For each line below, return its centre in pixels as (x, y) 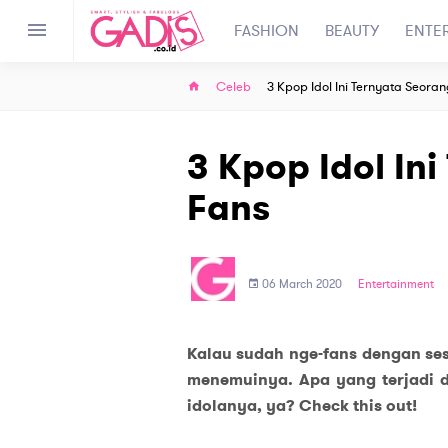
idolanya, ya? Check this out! (301, 406)
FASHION (266, 31)
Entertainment (395, 283)
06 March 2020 (301, 283)
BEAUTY (352, 31)
